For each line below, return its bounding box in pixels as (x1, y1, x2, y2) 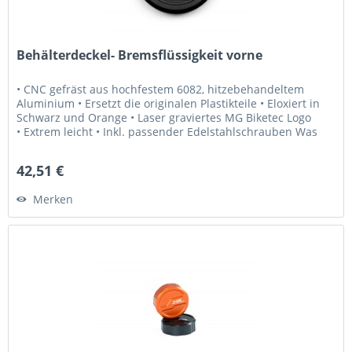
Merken (33, 191, 74, 207)
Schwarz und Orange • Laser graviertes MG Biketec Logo (16, 109, 312, 125)
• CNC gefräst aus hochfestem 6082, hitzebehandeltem (16, 81, 305, 97)
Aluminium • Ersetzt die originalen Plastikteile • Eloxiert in (16, 95, 321, 111)
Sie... (16, 137, 42, 153)
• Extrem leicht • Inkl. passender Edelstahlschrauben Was (16, 123, 318, 139)
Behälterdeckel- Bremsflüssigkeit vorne (16, 46, 263, 64)
